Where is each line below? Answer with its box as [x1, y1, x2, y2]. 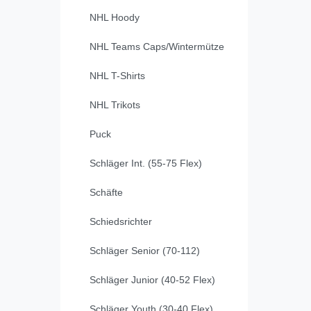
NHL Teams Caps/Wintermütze [90, 41, 224, 53]
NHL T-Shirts [90, 70, 145, 82]
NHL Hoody [90, 12, 140, 24]
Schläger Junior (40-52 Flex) [90, 274, 215, 286]
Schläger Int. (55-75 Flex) [90, 158, 202, 169]
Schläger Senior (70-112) [90, 245, 200, 257]
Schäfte [90, 187, 123, 199]
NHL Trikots [90, 99, 140, 111]
